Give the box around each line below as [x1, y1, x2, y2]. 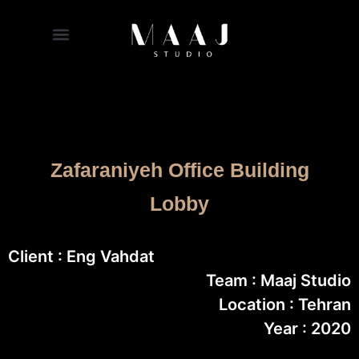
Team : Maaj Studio [206, 271, 351, 290]
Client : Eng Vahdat [8, 247, 155, 266]
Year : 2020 [264, 319, 351, 338]
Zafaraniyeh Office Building [50, 159, 309, 181]
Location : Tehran [219, 295, 351, 314]
